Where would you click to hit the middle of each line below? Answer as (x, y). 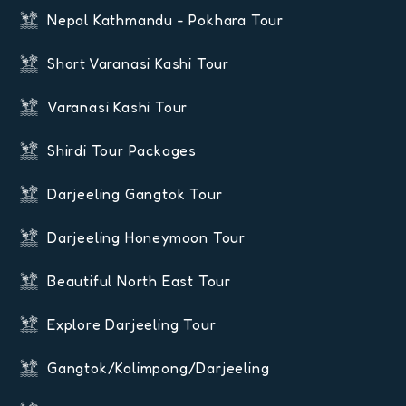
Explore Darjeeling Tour (132, 325)
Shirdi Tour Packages (122, 151)
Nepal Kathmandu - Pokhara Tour (165, 20)
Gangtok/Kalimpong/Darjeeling (159, 368)
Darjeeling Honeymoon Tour (146, 238)
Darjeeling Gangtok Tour (135, 194)
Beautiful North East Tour (139, 281)
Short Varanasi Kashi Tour (138, 64)
